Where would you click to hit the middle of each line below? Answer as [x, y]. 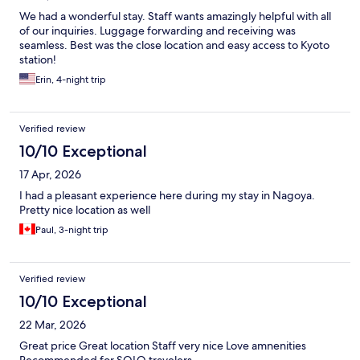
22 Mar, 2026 [53, 325]
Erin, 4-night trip [71, 80]
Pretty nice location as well [85, 210]
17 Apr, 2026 [50, 175]
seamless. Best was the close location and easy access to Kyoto [174, 45]
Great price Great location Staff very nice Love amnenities [163, 346]
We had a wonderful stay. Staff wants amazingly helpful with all [175, 16]
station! [38, 60]
